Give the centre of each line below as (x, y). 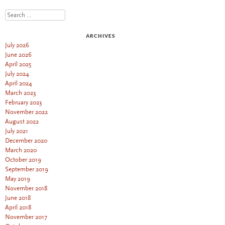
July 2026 (17, 45)
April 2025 (18, 64)
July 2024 (17, 74)
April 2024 (19, 83)
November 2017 (26, 217)
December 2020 (26, 140)
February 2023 (24, 102)
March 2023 (21, 93)
